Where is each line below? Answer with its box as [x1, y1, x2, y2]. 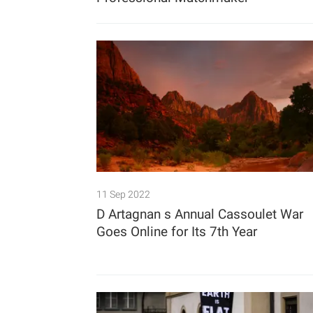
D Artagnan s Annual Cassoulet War [96, 206, 303, 223]
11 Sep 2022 [96, 189, 150, 201]
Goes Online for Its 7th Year [96, 224, 257, 240]
